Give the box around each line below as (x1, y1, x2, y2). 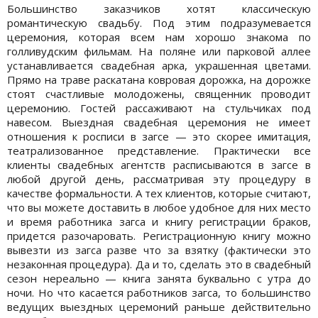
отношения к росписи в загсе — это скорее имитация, (7, 128, 311, 143)
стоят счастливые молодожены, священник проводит (7, 86, 311, 101)
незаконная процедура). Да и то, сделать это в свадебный (7, 256, 311, 271)
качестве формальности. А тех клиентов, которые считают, (7, 185, 311, 200)
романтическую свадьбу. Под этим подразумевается (7, 15, 311, 30)
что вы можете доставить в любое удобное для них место (7, 199, 311, 214)
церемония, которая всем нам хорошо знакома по (7, 29, 311, 44)
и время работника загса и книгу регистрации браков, (7, 214, 311, 229)
